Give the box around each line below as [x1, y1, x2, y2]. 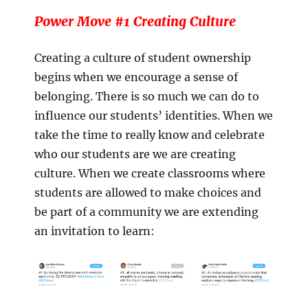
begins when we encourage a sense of [34, 69, 238, 84]
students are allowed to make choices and [34, 185, 261, 199]
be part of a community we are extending [34, 204, 258, 219]
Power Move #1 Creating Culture [34, 12, 236, 30]
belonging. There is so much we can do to [34, 89, 259, 103]
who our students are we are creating [34, 146, 236, 161]
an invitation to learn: [34, 223, 155, 238]
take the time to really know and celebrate [34, 127, 265, 142]
